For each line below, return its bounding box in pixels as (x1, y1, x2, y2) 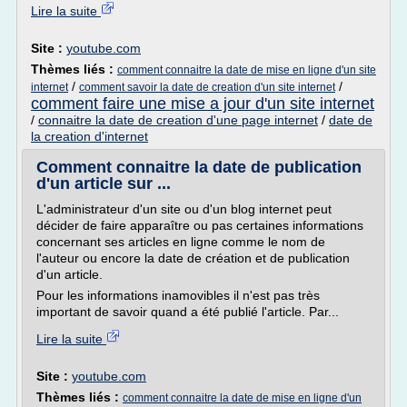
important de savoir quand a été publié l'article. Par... (36, 304, 339, 319)
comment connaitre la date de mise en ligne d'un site (117, 64, 376, 76)
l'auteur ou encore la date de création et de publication (36, 251, 350, 265)
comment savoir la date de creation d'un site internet (79, 81, 335, 94)
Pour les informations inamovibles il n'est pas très (36, 288, 320, 303)
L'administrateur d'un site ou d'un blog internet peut (36, 202, 332, 216)
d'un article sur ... (36, 174, 171, 193)
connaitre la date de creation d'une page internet (38, 113, 318, 127)
